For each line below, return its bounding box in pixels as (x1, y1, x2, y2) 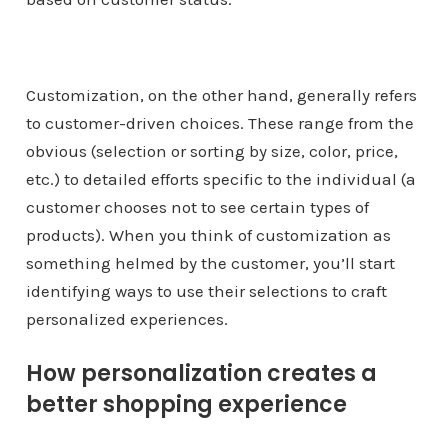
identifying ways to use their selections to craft (25, 281, 387, 301)
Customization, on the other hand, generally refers (25, 85, 417, 105)
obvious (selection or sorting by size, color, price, (25, 141, 398, 161)
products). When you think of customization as (25, 225, 391, 245)
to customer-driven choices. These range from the (25, 113, 414, 133)
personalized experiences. (25, 309, 228, 329)
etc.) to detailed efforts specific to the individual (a (25, 169, 416, 189)
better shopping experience (25, 389, 347, 420)
